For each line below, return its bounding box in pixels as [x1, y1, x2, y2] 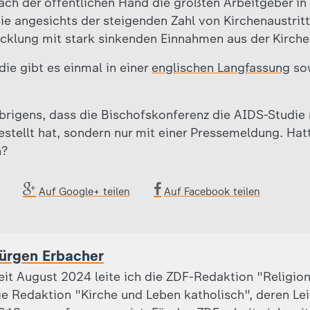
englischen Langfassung [152, 60, 290, 75]
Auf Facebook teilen [164, 185, 260, 198]
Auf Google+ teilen [39, 185, 130, 198]
